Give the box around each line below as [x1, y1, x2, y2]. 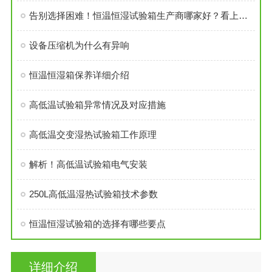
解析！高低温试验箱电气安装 [29, 158, 148, 169]
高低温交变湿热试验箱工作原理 [29, 129, 157, 140]
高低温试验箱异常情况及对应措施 [29, 99, 166, 110]
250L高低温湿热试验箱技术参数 [29, 188, 158, 199]
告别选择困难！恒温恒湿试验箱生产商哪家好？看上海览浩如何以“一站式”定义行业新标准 [238, 10, 248, 21]
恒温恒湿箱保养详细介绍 [29, 69, 129, 80]
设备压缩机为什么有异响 [29, 39, 129, 50]
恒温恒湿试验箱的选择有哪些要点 [29, 218, 166, 229]
